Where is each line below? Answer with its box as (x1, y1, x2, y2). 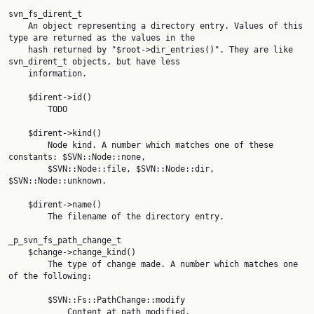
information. (8, 69, 28, 78)
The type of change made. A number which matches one (8, 259, 48, 269)
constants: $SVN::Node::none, (8, 152, 146, 162)
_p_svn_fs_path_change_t (8, 235, 121, 245)
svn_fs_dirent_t (8, 9, 82, 19)
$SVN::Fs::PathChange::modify (8, 295, 48, 305)
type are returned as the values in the (8, 33, 195, 43)
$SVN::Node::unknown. (8, 176, 107, 186)
